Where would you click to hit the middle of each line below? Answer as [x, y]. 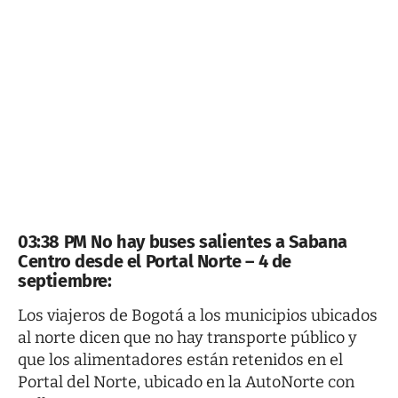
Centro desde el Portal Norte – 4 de [155, 261]
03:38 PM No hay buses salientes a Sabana [183, 241]
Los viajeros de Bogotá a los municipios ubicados [198, 316]
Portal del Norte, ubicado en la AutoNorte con [186, 382]
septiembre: [65, 280]
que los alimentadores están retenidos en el [180, 360]
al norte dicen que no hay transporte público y [187, 338]
